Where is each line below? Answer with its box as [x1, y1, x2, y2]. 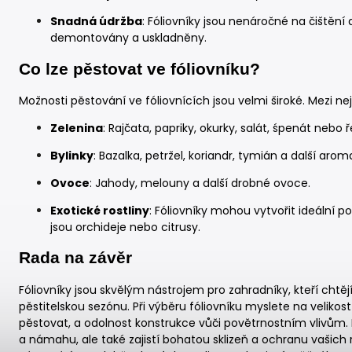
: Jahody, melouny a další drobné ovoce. [90, 175, 310, 191]
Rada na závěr [19, 248, 132, 268]
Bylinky [50, 148, 93, 163]
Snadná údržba [50, 13, 142, 30]
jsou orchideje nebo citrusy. [50, 219, 200, 235]
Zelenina [50, 120, 103, 136]
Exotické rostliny [50, 203, 149, 218]
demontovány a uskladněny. [50, 30, 207, 46]
